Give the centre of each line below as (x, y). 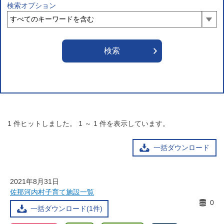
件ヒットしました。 (45, 123)
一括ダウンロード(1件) (66, 208)
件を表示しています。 (134, 123)
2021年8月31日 (34, 181)
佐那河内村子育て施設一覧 (52, 192)
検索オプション (31, 5)
